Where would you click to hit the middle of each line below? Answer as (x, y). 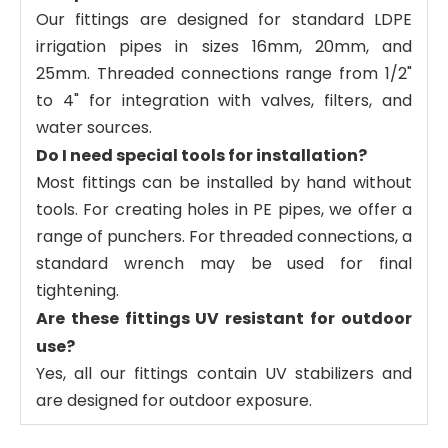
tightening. (77, 290)
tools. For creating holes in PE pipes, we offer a (224, 209)
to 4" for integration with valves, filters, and (224, 100)
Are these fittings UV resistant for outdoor (224, 318)
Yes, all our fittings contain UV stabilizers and (224, 373)
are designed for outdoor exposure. (174, 400)
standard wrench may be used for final (224, 263)
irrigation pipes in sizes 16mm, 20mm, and (224, 46)
